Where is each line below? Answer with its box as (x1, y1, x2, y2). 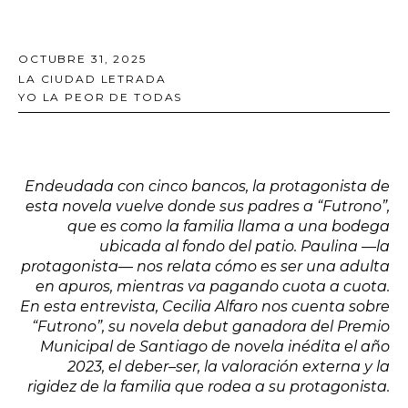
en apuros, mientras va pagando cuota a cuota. (36, 277, 390, 295)
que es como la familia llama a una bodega (67, 217, 390, 235)
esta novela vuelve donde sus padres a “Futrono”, (25, 197, 390, 215)
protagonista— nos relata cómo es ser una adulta (21, 257, 390, 275)
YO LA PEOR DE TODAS (18, 89, 183, 104)
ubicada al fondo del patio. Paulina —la (99, 237, 390, 255)
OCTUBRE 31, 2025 (18, 51, 147, 66)
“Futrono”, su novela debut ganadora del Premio (32, 317, 390, 335)
